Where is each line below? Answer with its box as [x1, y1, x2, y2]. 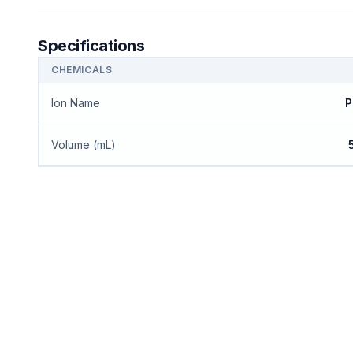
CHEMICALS [51, 64, 113, 76]
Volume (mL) [51, 138, 116, 151]
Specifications [38, 36, 144, 55]
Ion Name [51, 96, 100, 110]
